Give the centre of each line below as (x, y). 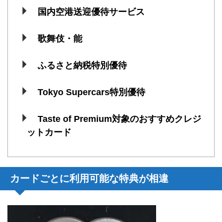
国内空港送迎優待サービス (91, 12)
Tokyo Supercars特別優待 (91, 92)
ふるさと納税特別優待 (82, 66)
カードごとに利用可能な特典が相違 (89, 178)
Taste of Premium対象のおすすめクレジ (119, 119)
